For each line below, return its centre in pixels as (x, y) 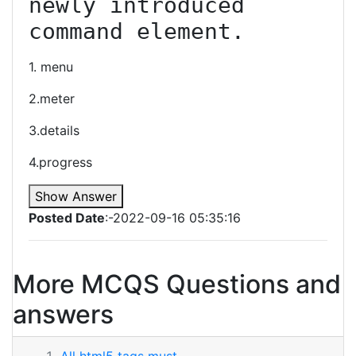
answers (63, 314)
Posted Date (67, 218)
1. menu (51, 67)
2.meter (52, 99)
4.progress (60, 162)
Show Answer (76, 196)
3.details (54, 130)
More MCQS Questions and (177, 284)
